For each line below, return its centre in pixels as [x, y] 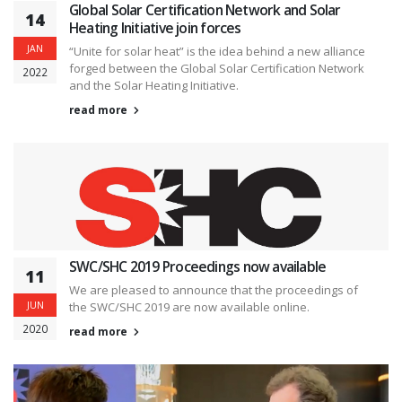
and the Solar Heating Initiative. [154, 85]
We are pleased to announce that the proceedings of [214, 289]
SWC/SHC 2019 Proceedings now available [198, 266]
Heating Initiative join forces [155, 27]
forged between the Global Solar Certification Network [217, 68]
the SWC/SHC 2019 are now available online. [189, 306]
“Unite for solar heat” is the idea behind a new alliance [217, 51]
